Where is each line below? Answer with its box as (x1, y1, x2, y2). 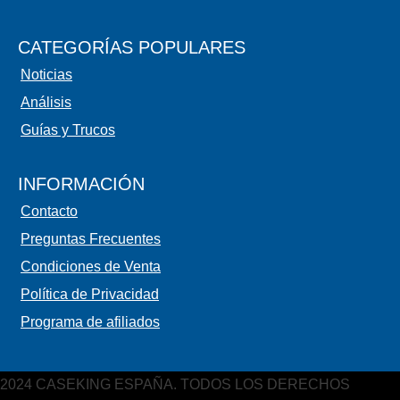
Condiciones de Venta (21, 258, 161, 274)
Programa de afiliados (21, 313, 160, 329)
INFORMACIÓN (18, 173, 145, 194)
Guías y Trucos (21, 121, 115, 137)
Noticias (21, 66, 72, 82)
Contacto (21, 203, 78, 219)
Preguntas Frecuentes (21, 230, 161, 246)
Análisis (21, 94, 71, 110)
